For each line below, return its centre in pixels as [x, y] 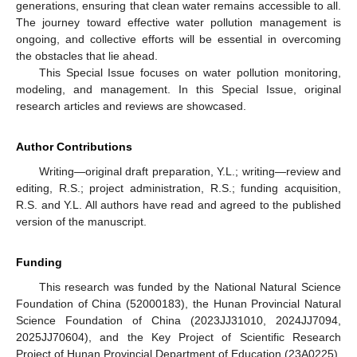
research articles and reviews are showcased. [131, 106]
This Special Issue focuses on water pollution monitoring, [190, 72]
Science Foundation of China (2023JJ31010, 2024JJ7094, [178, 320]
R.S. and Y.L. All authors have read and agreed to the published [178, 204]
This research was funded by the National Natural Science [190, 286]
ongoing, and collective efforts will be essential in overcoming [178, 39]
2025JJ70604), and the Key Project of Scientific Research [178, 337]
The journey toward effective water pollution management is [178, 22]
